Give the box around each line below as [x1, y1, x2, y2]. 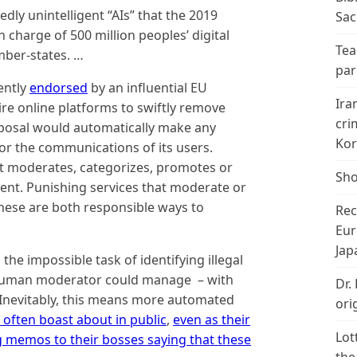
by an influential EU [88, 78, 207, 96]
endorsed [29, 78, 88, 96]
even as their [173, 310, 250, 328]
